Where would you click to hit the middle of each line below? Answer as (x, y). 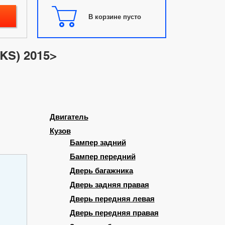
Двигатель (69, 117)
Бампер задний (98, 143)
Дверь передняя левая (112, 199)
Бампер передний (102, 157)
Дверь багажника (101, 171)
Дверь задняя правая (109, 185)
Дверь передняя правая (114, 213)
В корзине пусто (115, 16)
